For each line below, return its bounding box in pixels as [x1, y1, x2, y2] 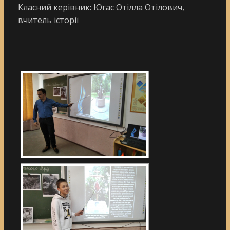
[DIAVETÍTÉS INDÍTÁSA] [76, 31, 154, 41]
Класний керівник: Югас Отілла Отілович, [17, 1, 184, 13]
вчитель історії [17, 14, 79, 26]
